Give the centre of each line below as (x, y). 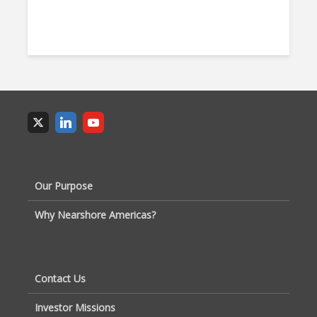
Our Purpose (64, 186)
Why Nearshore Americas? (95, 215)
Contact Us (60, 278)
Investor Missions (75, 307)
